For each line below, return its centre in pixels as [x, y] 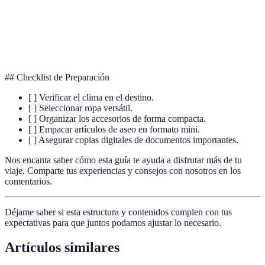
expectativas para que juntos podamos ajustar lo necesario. [113, 222]
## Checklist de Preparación [57, 77]
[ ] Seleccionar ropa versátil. [80, 108]
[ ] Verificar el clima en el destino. [91, 97]
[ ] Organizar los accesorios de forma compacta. [117, 118]
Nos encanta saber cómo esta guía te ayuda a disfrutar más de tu [123, 160]
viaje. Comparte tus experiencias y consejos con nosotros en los [123, 170]
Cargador [32, 31]
